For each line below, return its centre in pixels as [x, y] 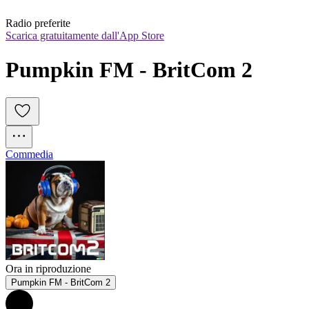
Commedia [29, 154]
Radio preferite [38, 23]
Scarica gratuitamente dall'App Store [85, 36]
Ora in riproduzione [48, 269]
